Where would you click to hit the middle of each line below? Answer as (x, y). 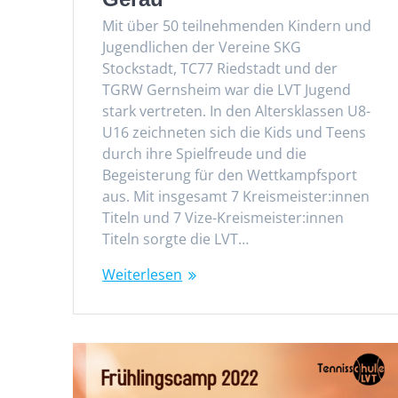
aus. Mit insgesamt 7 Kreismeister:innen (236, 196)
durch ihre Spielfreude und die (205, 153)
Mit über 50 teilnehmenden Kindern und (237, 25)
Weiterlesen (143, 274)
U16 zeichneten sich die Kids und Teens (235, 132)
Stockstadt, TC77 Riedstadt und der (220, 68)
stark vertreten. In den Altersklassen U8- (237, 111)
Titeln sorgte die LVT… (176, 239)
